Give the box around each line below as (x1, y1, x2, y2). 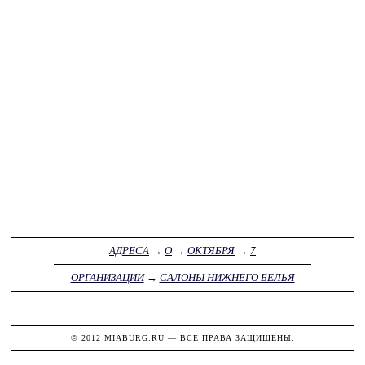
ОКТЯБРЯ (187, 244, 235, 257)
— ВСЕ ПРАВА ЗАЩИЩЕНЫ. (164, 333, 295, 343)
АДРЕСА (109, 244, 149, 257)
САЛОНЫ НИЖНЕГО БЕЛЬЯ (159, 271, 295, 284)
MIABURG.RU (103, 333, 165, 343)
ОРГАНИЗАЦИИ (70, 271, 144, 284)
